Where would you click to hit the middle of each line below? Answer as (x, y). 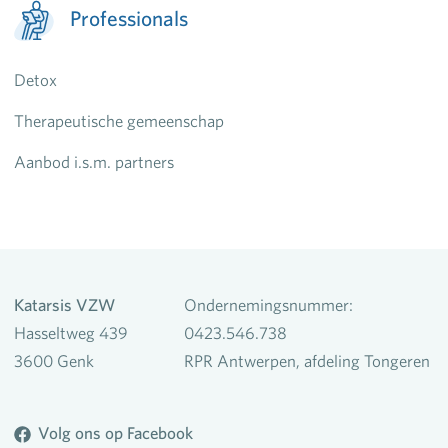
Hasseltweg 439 (71, 332)
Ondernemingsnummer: (268, 304)
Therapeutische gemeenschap (119, 120)
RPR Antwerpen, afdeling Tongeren (307, 360)
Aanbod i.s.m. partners (94, 161)
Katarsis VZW (64, 304)
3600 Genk (54, 360)
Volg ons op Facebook (115, 432)
